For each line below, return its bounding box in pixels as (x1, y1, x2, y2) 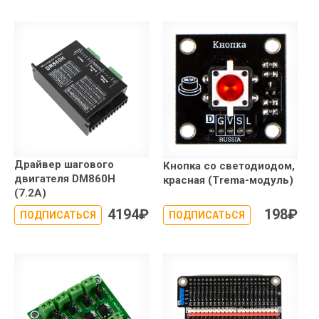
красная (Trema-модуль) (163, 174, 293, 187)
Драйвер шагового (14, 158, 114, 172)
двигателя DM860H (14, 172, 115, 186)
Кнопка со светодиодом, (163, 159, 295, 172)
